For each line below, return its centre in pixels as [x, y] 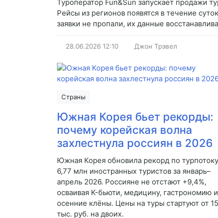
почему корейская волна [125, 130]
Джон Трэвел [156, 46]
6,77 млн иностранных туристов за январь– [134, 171]
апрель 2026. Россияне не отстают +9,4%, [132, 182]
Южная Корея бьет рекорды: [135, 117]
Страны [73, 97]
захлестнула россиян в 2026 [135, 143]
